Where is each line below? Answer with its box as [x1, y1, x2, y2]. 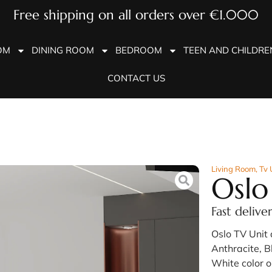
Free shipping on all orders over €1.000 [13, 7, 259, 23]
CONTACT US [107, 72, 165, 84]
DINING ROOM [31, 44, 94, 56]
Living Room [211, 164, 256, 174]
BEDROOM [115, 44, 162, 56]
